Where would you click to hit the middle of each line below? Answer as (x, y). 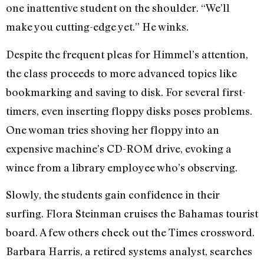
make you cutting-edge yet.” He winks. (97, 27)
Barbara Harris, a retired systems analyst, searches (129, 251)
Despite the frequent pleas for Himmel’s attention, (127, 54)
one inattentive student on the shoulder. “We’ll (118, 8)
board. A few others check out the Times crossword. (130, 232)
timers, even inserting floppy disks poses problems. (129, 110)
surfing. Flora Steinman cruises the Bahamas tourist (132, 213)
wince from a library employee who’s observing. (122, 167)
